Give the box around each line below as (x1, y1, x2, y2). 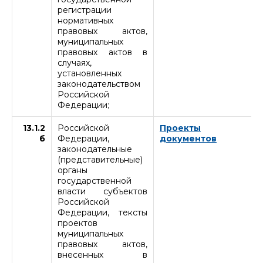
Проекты (160, 122, 201, 133)
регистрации (58, 4, 112, 15)
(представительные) (58, 154, 143, 165)
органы (58, 164, 87, 176)
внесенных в (58, 249, 147, 260)
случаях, (58, 57, 92, 68)
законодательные (58, 143, 132, 154)
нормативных (58, 15, 113, 26)
